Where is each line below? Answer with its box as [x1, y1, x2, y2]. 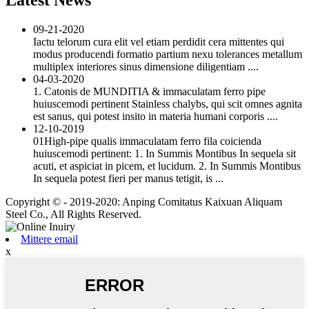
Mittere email [21, 232, 78, 245]
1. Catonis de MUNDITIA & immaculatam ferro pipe [33, 85, 266, 97]
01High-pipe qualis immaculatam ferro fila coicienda [33, 134, 261, 147]
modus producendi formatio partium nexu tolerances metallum [33, 48, 302, 60]
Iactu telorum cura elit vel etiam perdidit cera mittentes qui [33, 35, 284, 48]
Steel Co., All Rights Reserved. [6, 208, 141, 220]
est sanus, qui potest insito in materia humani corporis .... [33, 110, 278, 122]
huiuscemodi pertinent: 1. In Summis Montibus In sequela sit [33, 147, 296, 159]
